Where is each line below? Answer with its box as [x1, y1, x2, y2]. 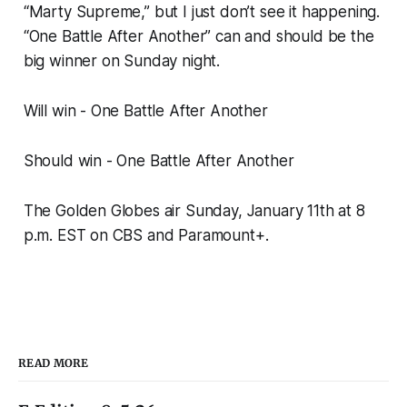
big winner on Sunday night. [23, 52, 221, 71]
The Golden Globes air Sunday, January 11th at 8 [23, 202, 365, 221]
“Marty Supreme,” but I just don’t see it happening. [23, 3, 381, 22]
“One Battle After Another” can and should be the [23, 27, 374, 46]
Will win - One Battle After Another [23, 102, 268, 121]
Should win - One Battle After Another [23, 152, 294, 171]
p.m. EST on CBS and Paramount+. [23, 226, 269, 245]
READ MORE [18, 356, 89, 371]
